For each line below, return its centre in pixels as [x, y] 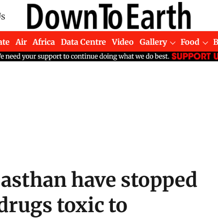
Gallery [154, 42]
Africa [44, 42]
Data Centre [84, 42]
